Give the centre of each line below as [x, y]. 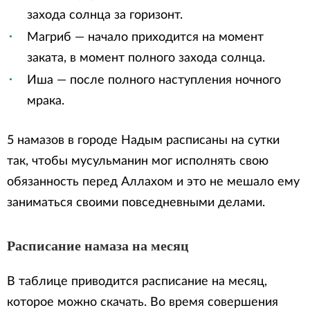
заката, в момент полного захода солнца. [146, 58]
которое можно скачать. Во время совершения [143, 302]
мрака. [46, 101]
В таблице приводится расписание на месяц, [137, 282]
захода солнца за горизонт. [105, 15]
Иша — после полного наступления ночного [154, 80]
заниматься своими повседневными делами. [136, 203]
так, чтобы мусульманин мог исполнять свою [138, 161]
